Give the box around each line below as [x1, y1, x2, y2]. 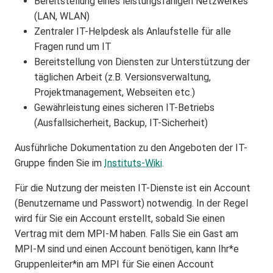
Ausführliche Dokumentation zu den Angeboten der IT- [15, 142, 247, 154]
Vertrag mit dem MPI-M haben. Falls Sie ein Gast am [15, 228, 238, 239]
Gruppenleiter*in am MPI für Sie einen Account [15, 258, 214, 270]
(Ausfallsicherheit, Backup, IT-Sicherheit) [34, 117, 208, 129]
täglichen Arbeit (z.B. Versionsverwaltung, [34, 71, 211, 83]
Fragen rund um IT [34, 41, 112, 52]
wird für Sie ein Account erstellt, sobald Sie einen [15, 213, 225, 224]
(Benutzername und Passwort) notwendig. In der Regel [15, 197, 248, 209]
